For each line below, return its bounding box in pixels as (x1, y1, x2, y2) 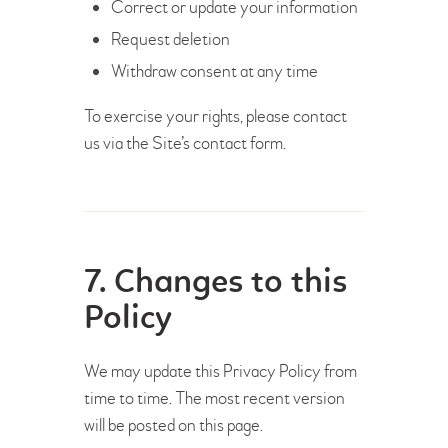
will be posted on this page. (84, 413, 263, 437)
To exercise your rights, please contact (84, 104, 347, 128)
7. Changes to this (84, 265, 347, 301)
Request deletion (111, 27, 230, 51)
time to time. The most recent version (84, 386, 345, 410)
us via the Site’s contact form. (84, 131, 286, 155)
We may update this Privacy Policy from (84, 359, 357, 383)
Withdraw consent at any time (111, 59, 318, 83)
